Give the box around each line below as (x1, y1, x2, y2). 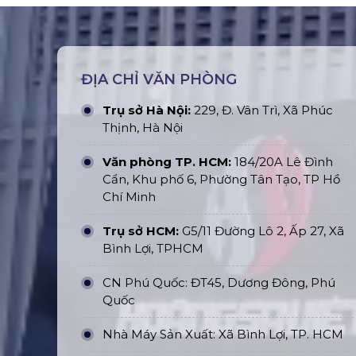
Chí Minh (103, 188, 156, 204)
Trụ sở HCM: (103, 222, 182, 238)
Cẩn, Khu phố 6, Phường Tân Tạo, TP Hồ (103, 171, 340, 187)
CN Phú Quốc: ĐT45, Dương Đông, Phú (103, 274, 335, 290)
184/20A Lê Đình (231, 153, 333, 169)
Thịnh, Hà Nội (103, 119, 183, 135)
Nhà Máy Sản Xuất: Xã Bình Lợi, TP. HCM (103, 326, 343, 342)
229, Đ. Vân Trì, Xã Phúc (191, 102, 333, 118)
